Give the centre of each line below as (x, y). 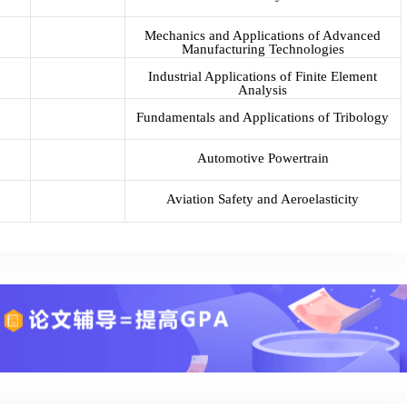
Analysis (263, 90)
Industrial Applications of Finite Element (263, 77)
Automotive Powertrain (263, 159)
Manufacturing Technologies (263, 50)
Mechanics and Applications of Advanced (263, 36)
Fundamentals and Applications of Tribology (263, 118)
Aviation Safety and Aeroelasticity (263, 199)
